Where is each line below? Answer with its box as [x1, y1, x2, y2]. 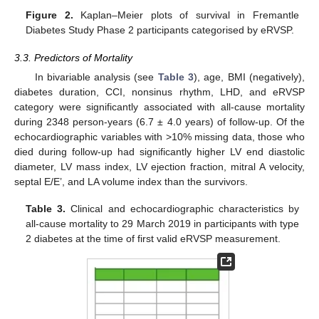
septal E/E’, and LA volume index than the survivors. [14, 175, 248, 187]
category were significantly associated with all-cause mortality [14, 100, 305, 113]
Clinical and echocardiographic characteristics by [66, 202, 299, 214]
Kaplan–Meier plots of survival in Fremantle [73, 9, 299, 21]
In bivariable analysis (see [34, 70, 158, 83]
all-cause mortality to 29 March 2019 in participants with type [26, 217, 299, 229]
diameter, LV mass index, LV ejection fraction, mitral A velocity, [14, 160, 305, 172]
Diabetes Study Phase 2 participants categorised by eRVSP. [26, 24, 295, 36]
